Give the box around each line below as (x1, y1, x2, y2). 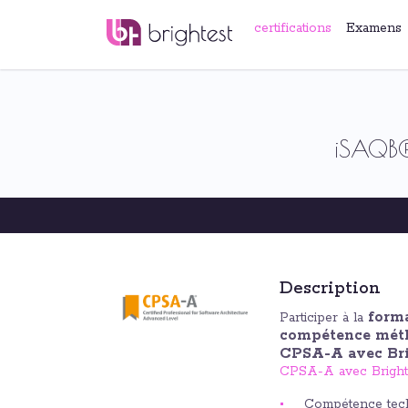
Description (280, 278, 381, 300)
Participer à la (280, 310, 368, 326)
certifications (253, 20, 331, 36)
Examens (345, 20, 402, 36)
